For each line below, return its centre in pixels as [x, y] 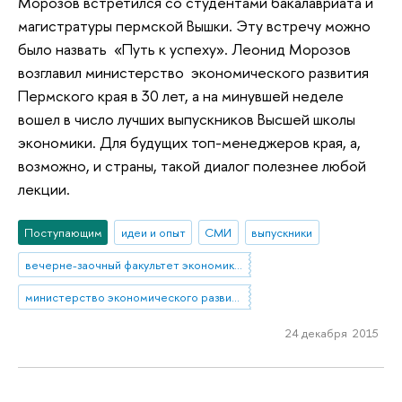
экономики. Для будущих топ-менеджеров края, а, [189, 142]
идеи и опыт [153, 233]
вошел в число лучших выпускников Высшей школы [187, 118]
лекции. [44, 188]
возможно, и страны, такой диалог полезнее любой [192, 165]
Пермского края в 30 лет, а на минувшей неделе [181, 95]
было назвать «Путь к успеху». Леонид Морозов [184, 48]
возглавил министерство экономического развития [193, 72]
